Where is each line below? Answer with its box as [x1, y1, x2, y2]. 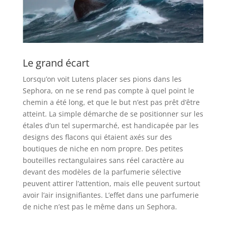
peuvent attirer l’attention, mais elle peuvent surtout [22, 179, 200, 189]
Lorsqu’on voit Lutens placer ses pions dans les [22, 74, 182, 84]
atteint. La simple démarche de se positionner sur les [22, 109, 203, 119]
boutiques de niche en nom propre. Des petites [22, 144, 183, 154]
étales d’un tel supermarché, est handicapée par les [22, 121, 199, 131]
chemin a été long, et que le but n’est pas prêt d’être [22, 97, 200, 107]
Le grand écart [22, 56, 89, 70]
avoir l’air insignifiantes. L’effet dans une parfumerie [22, 190, 199, 200]
